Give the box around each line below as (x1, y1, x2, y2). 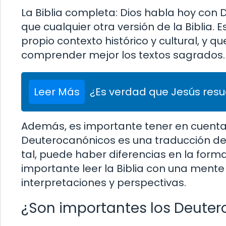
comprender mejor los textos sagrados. (21, 48, 225, 63)
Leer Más (34, 85, 80, 99)
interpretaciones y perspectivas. (21, 176, 186, 190)
